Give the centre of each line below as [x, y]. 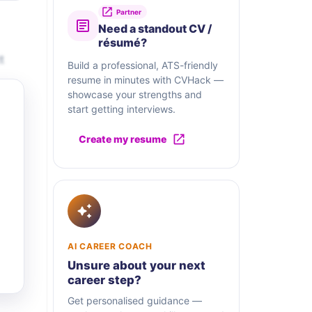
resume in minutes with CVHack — [146, 80]
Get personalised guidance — [135, 301]
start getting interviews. [122, 109]
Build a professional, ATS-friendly [143, 65]
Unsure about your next [136, 266]
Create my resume [123, 139]
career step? [104, 280]
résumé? [123, 43]
